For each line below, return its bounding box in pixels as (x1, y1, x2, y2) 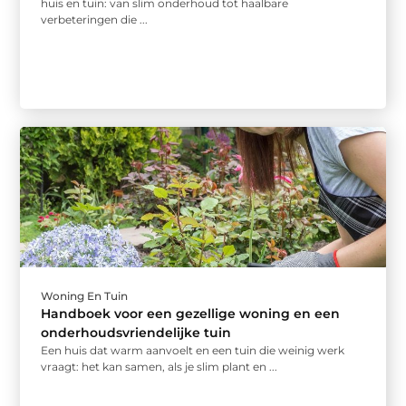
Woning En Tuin (41, 288, 129, 303)
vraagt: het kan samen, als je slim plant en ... (41, 359, 278, 373)
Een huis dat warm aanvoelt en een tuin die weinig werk (41, 343, 345, 357)
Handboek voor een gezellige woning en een (41, 304, 341, 322)
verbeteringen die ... (41, 13, 149, 27)
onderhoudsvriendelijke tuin (41, 324, 232, 341)
